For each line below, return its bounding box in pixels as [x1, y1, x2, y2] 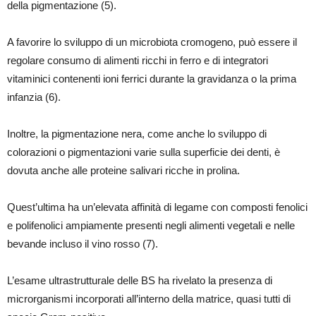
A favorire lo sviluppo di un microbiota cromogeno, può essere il [7, 36, 297, 49]
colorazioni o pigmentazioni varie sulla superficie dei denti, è [7, 146, 280, 159]
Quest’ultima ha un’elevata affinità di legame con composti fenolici [7, 201, 308, 214]
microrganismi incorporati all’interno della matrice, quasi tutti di [7, 293, 291, 305]
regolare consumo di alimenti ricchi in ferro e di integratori [7, 54, 268, 67]
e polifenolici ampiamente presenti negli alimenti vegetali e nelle [7, 219, 295, 232]
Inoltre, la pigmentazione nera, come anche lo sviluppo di [7, 128, 267, 140]
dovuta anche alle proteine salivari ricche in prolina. [7, 164, 240, 177]
